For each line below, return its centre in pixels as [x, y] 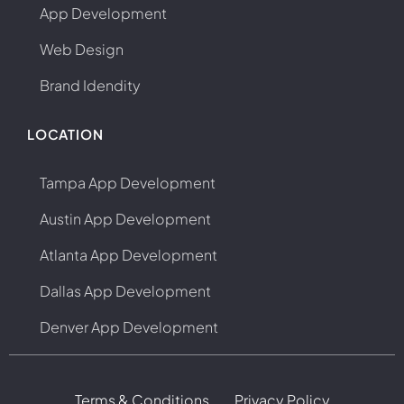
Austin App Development [125, 219]
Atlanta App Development [129, 255]
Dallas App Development [125, 291]
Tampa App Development [128, 183]
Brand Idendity [90, 85]
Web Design [82, 49]
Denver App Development [129, 327]
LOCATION [65, 134]
